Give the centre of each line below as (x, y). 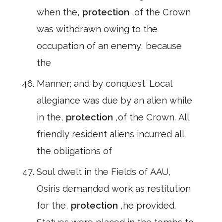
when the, (59, 12)
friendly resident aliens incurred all (111, 134)
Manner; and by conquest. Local (105, 83)
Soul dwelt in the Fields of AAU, (104, 172)
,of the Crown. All (152, 117)
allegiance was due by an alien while (114, 100)
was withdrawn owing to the (97, 29)
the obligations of (74, 151)
